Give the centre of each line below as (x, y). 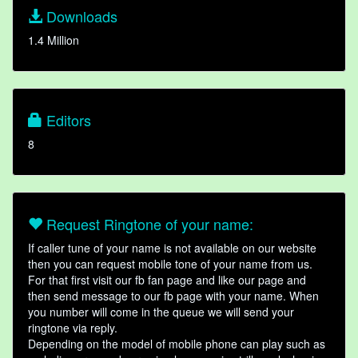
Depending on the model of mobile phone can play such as (177, 344)
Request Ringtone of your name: (148, 224)
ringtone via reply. (73, 328)
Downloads (80, 16)
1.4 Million (54, 40)
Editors (67, 120)
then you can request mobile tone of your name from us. (170, 264)
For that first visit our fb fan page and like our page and (167, 280)
